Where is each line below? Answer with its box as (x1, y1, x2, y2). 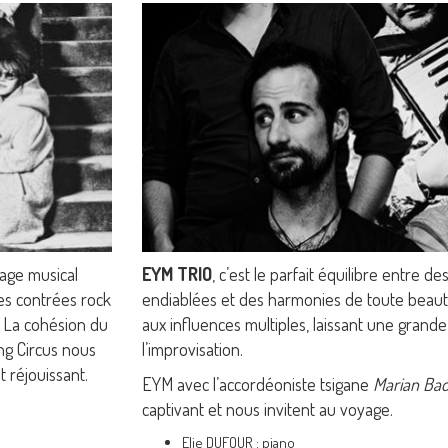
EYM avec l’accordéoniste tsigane (141, 372, 373, 395)
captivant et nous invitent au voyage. (141, 397, 393, 420)
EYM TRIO (141, 262, 212, 285)
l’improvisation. (141, 337, 243, 360)
